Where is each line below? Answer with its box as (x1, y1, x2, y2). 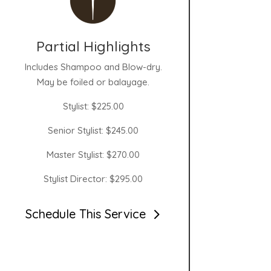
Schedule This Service (25, 206, 146, 222)
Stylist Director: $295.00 (44, 172, 143, 184)
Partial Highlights (36, 37, 151, 55)
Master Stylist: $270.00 (47, 148, 140, 160)
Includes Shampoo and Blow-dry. (24, 60, 162, 73)
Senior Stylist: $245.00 (48, 124, 139, 136)
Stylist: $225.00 (62, 100, 124, 112)
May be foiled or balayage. (37, 76, 150, 88)
